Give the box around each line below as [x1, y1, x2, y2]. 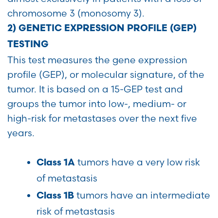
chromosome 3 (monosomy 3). [7, 7, 145, 19]
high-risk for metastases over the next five [7, 112, 197, 125]
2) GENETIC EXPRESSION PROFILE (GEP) [7, 24, 197, 34]
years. [7, 127, 35, 139]
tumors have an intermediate [74, 189, 210, 201]
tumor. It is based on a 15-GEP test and [7, 83, 183, 95]
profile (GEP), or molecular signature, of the [7, 69, 204, 81]
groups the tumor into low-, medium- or [7, 98, 186, 110]
